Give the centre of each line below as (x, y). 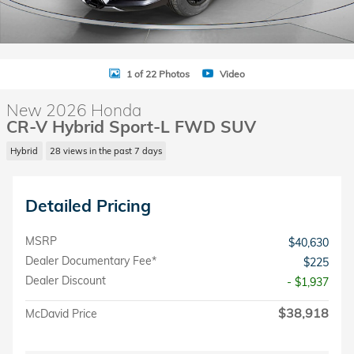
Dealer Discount (66, 280)
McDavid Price (61, 313)
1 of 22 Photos (158, 73)
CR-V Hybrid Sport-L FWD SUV (131, 126)
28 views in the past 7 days (105, 151)
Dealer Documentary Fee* (91, 260)
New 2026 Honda (74, 110)
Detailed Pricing (88, 205)
